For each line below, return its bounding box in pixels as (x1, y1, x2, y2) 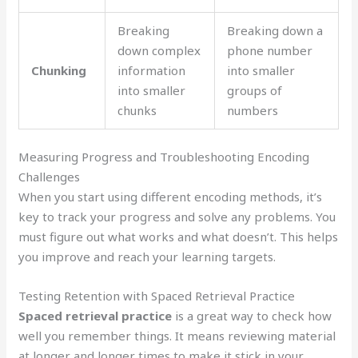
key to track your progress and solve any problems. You (18, 209, 336, 225)
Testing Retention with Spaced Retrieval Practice (18, 288, 296, 304)
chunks (117, 101, 157, 118)
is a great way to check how (172, 308, 332, 324)
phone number (227, 42, 313, 58)
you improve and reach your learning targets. (18, 249, 276, 265)
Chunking (31, 62, 87, 78)
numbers (227, 101, 279, 118)
